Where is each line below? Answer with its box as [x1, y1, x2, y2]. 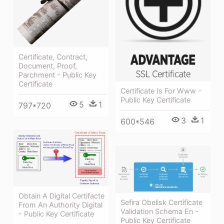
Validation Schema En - [120, 206, 198, 215]
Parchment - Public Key [18, 70, 96, 79]
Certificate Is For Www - [120, 86, 201, 95]
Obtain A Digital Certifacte [18, 191, 104, 200]
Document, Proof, [18, 61, 77, 70]
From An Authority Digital [18, 200, 102, 209]
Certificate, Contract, [18, 52, 87, 61]
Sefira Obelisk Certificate [120, 197, 202, 206]
